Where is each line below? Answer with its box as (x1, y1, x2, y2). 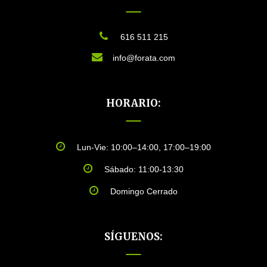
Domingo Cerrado (110, 187, 178, 197)
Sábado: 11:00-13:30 (104, 164, 184, 175)
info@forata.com (113, 53, 175, 63)
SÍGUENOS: (104, 230, 163, 244)
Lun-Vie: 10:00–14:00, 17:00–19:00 (77, 142, 211, 153)
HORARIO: (106, 97, 161, 110)
